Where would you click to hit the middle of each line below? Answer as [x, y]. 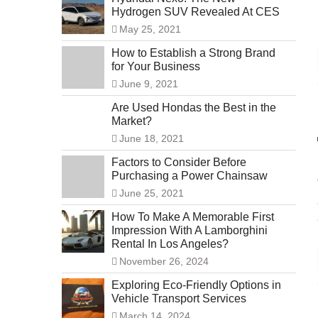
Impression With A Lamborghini [190, 231]
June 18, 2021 [152, 139]
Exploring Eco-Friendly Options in [196, 285]
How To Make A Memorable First [193, 217]
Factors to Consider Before [179, 163]
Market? [132, 121]
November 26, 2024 [164, 262]
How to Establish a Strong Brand [193, 53]
